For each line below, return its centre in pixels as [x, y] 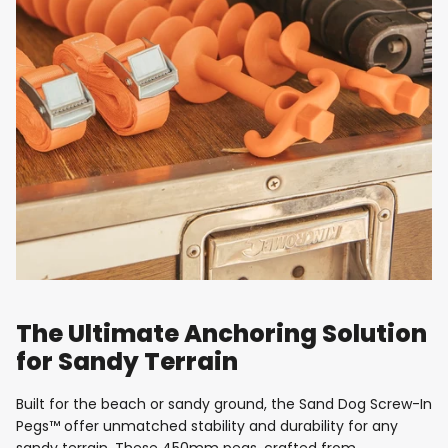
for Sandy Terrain [127, 361]
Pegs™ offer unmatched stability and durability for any [207, 426]
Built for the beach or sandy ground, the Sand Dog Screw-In [224, 404]
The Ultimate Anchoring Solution [221, 333]
